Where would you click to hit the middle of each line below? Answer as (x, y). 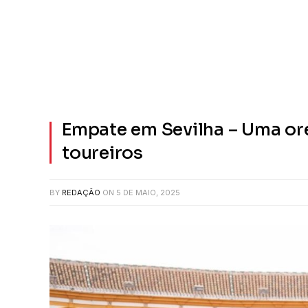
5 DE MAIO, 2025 (148, 192)
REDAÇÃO (81, 192)
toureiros (102, 153)
